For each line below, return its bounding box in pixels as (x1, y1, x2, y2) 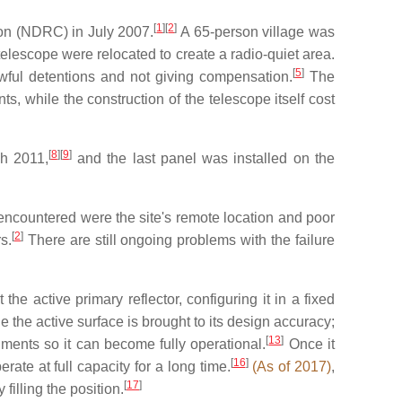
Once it (284, 336, 336, 352)
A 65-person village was (177, 24, 336, 39)
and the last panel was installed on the (71, 151, 336, 166)
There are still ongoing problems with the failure (22, 232, 336, 248)
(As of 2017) (252, 359, 332, 374)
